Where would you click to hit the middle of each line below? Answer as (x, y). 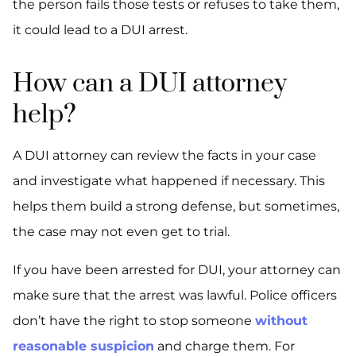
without (281, 321)
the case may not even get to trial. (121, 232)
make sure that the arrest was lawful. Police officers (175, 295)
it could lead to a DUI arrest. (100, 30)
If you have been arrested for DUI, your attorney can (177, 270)
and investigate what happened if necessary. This (169, 181)
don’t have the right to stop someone (134, 321)
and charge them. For (224, 346)
